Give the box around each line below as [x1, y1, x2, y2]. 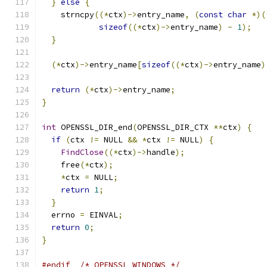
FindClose [61, 147, 104, 157]
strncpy [42, 10, 94, 20]
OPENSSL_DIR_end [56, 122, 132, 132]
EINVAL [85, 210, 118, 220]
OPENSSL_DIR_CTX [137, 122, 213, 132]
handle [147, 147, 175, 157]
